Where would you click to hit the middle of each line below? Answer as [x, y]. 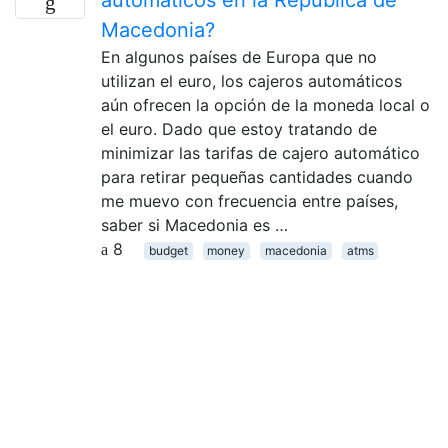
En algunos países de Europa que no [239, 56]
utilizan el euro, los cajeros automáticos [251, 80]
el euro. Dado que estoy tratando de [239, 128]
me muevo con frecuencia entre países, [249, 200]
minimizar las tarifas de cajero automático [260, 152]
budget [168, 250]
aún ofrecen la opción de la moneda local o [265, 104]
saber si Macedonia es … [194, 224]
